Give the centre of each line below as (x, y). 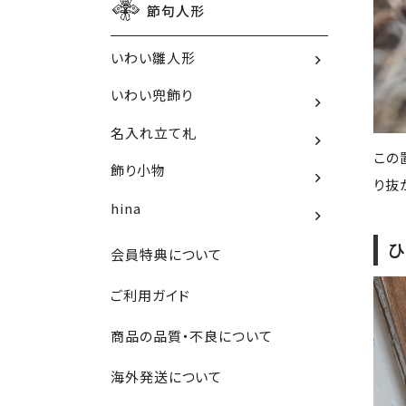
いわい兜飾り (152, 95)
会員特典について (167, 255)
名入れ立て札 (154, 132)
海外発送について (167, 377)
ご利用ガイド (150, 295)
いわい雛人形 (153, 57)
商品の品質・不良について (192, 336)
